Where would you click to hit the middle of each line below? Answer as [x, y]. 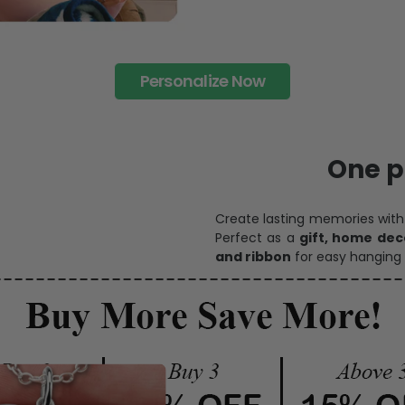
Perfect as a [257, 238]
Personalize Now [202, 81]
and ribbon [253, 257]
